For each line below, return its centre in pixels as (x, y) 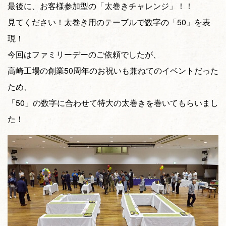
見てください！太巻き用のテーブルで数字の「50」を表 (109, 22)
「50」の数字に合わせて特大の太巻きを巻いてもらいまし (113, 103)
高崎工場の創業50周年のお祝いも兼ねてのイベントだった (113, 71)
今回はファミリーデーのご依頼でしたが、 (84, 54)
